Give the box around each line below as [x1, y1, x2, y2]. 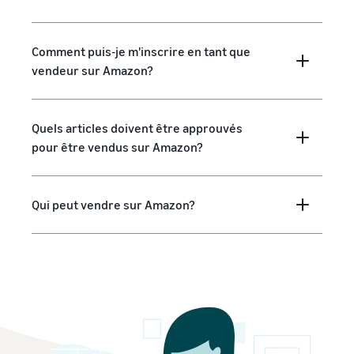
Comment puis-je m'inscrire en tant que [32, 43, 250, 59]
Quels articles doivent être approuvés [32, 120, 243, 136]
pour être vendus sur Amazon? [32, 139, 203, 155]
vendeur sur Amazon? [32, 62, 153, 78]
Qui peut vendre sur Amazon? [32, 197, 195, 213]
